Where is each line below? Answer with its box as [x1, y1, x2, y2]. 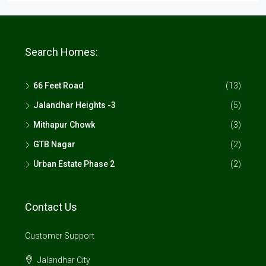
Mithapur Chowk [33, 120, 95, 129]
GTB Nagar [33, 140, 75, 149]
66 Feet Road [33, 81, 84, 90]
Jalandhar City [37, 255, 90, 265]
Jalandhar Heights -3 [33, 100, 116, 110]
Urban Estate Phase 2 [33, 159, 115, 169]
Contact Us [25, 201, 77, 213]
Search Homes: [25, 46, 98, 58]
